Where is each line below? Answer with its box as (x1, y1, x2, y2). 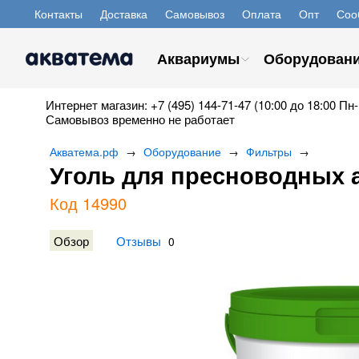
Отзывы (116, 232, 161, 249)
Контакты (34, 6, 83, 22)
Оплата (242, 6, 281, 22)
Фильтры (246, 143, 292, 159)
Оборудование (143, 143, 221, 159)
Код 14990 (50, 192, 127, 215)
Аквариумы (157, 48, 240, 69)
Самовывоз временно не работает (46, 111, 235, 127)
